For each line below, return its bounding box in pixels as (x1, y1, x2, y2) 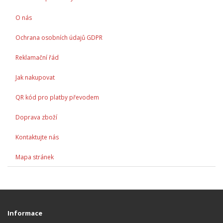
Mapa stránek (15, 152, 54, 161)
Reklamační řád (15, 53, 59, 62)
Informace (7, 208, 42, 218)
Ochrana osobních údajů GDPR (15, 33, 103, 42)
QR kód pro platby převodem (15, 93, 99, 102)
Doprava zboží (15, 112, 57, 121)
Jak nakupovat (15, 73, 55, 82)
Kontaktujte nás (15, 132, 59, 141)
